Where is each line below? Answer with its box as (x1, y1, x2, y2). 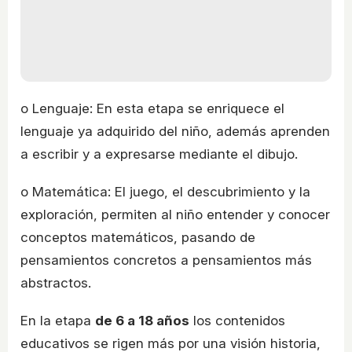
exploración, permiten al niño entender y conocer (20, 206, 330, 222)
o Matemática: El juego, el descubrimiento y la (20, 183, 310, 200)
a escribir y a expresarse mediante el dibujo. (20, 145, 298, 162)
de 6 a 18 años (95, 312, 189, 328)
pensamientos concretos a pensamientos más (20, 251, 312, 268)
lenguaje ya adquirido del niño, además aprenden (20, 123, 330, 139)
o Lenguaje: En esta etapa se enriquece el (20, 100, 284, 116)
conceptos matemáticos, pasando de (20, 229, 255, 245)
